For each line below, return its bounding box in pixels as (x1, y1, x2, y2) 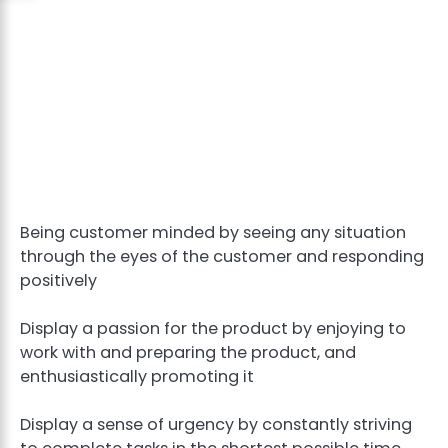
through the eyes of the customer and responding (20, 244, 424, 268)
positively (20, 268, 97, 292)
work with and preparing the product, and (20, 340, 356, 364)
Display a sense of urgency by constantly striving (20, 413, 412, 436)
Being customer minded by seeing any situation (20, 220, 406, 244)
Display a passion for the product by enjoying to (20, 316, 406, 340)
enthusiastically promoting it (20, 364, 254, 388)
